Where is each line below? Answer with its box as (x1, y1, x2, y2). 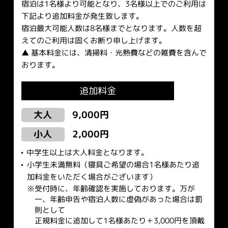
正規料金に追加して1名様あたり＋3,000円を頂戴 (34, 215, 205, 226)
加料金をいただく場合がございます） (26, 172, 157, 183)
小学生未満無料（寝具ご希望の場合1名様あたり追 (26, 159, 199, 170)
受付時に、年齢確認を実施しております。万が (34, 183, 195, 194)
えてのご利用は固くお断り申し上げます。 (21, 35, 166, 46)
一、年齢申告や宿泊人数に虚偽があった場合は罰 (34, 193, 203, 205)
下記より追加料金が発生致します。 (21, 11, 144, 22)
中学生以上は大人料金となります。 (26, 147, 149, 158)
